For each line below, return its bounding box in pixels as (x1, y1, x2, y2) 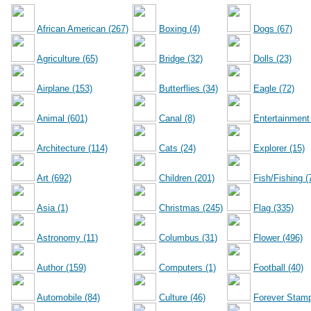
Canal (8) (159, 113, 195, 124)
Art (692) (37, 173, 72, 183)
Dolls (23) (253, 53, 292, 64)
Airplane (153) (37, 83, 92, 94)
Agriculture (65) (37, 53, 98, 64)
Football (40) (253, 262, 303, 273)
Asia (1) (37, 203, 68, 213)
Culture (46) (159, 292, 205, 303)
